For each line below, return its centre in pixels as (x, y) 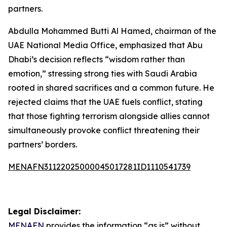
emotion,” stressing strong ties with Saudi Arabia (103, 73)
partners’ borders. (43, 144)
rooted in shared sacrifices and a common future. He (111, 88)
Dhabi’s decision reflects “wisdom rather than (97, 59)
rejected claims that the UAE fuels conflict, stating (105, 102)
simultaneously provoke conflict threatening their (104, 130)
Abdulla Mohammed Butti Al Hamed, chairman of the (112, 31)
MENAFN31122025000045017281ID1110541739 (99, 167)
